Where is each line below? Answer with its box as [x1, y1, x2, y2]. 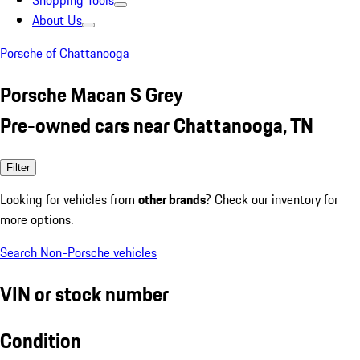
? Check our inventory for [206, 189, 338, 209]
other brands [138, 189, 206, 209]
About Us [32, 10, 82, 30]
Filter [6, 161, 30, 174]
